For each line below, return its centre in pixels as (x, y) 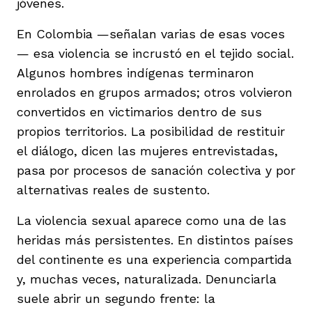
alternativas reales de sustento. (113, 189)
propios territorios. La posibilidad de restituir (151, 131)
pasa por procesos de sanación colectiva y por (156, 170)
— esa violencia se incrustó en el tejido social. (155, 53)
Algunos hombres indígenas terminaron (135, 72)
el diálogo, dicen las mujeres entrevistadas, (147, 150)
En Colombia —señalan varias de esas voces (151, 33)
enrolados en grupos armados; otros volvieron (155, 92)
